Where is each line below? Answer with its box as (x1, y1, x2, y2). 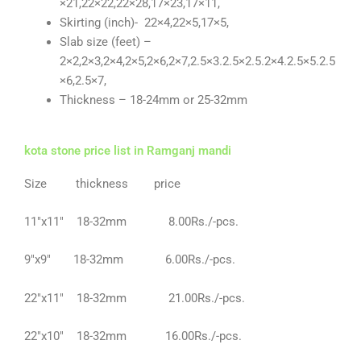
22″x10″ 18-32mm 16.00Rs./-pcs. (24, 328, 242, 343)
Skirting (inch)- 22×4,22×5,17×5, (59, 15, 229, 30)
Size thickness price (24, 176, 180, 191)
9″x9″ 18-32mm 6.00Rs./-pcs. (24, 252, 235, 268)
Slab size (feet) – (59, 34, 151, 49)
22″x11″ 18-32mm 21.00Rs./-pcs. (24, 290, 245, 305)
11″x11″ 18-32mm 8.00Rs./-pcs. (24, 214, 239, 229)
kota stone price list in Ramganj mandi (24, 143, 231, 158)
